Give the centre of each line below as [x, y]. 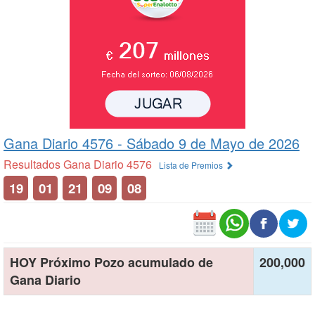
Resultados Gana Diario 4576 [78, 164]
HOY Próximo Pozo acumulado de [111, 262]
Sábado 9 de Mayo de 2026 [213, 143]
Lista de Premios [192, 165]
